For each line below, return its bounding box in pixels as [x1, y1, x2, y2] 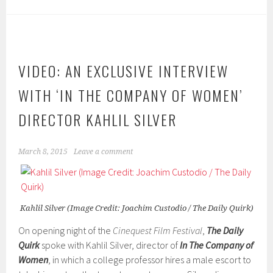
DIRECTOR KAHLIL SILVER [18, 108, 177, 131]
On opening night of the [18, 224, 113, 237]
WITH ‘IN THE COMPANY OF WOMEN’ [18, 84, 244, 107]
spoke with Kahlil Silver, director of [40, 239, 180, 252]
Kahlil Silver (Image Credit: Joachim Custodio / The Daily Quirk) [19, 204, 253, 213]
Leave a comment [74, 147, 133, 157]
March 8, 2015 [18, 147, 68, 157]
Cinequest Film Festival [113, 224, 203, 237]
